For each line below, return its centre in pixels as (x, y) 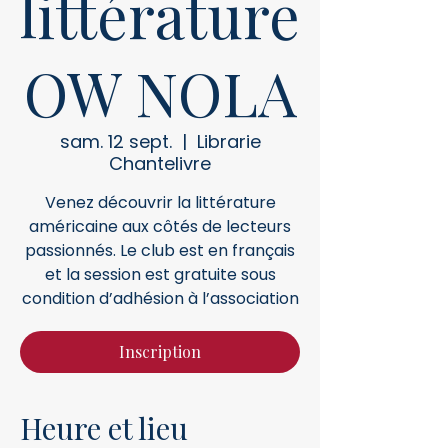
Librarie (228, 141)
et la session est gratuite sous (160, 274)
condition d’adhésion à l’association (160, 298)
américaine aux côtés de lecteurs (160, 226)
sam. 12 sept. (115, 141)
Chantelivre (160, 163)
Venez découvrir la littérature (160, 202)
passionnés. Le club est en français (160, 250)
